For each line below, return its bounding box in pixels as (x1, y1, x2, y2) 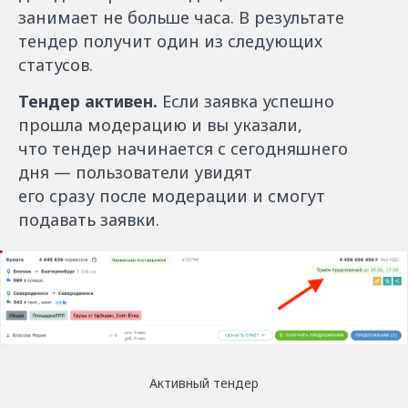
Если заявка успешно (162, 90, 334, 113)
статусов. (18, 54, 93, 76)
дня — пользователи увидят (18, 161, 252, 184)
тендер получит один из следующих (18, 30, 322, 53)
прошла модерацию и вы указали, (18, 114, 302, 137)
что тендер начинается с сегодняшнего (18, 138, 348, 160)
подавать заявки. (18, 209, 159, 231)
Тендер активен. (18, 90, 162, 113)
